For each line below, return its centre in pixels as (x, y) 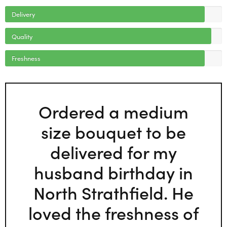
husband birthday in (113, 172)
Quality (22, 36)
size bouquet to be (113, 131)
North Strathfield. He (113, 192)
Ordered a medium (113, 111)
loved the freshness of (113, 212)
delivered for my (113, 151)
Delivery (23, 14)
